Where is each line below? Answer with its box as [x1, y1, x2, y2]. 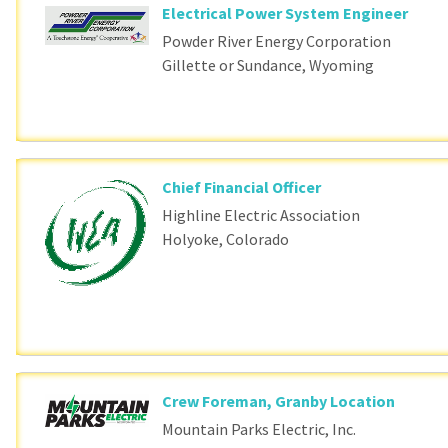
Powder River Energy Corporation [162, 31, 392, 52]
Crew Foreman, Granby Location [162, 390, 396, 411]
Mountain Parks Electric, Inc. [162, 418, 357, 439]
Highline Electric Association [162, 205, 361, 226]
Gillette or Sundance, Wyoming [162, 55, 375, 76]
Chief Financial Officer [162, 177, 322, 198]
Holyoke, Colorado [162, 229, 290, 250]
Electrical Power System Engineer [162, 3, 409, 24]
